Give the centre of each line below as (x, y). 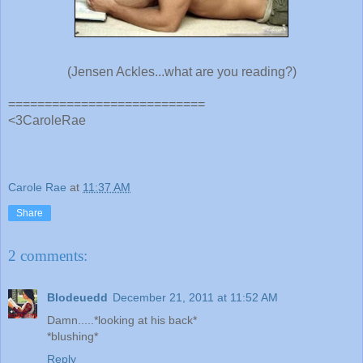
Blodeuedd (77, 298)
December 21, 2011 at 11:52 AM (195, 298)
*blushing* (73, 337)
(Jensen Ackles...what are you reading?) (181, 71)
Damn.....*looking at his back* (122, 320)
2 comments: (48, 255)
